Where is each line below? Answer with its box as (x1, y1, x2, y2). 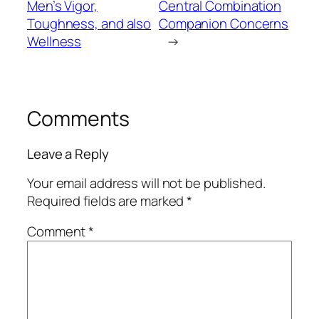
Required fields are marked (27, 191, 187, 210)
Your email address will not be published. (27, 173, 266, 192)
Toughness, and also (27, 14, 152, 33)
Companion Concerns (158, 14, 289, 33)
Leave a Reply (27, 145, 109, 164)
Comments (27, 104, 130, 132)
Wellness (27, 31, 82, 51)
